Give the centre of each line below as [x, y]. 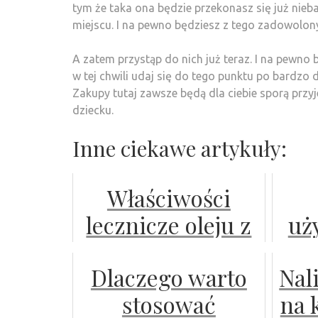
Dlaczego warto [169, 277]
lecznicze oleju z [169, 224]
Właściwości [169, 197]
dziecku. [93, 110]
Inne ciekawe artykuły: [180, 148]
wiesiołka [169, 251]
